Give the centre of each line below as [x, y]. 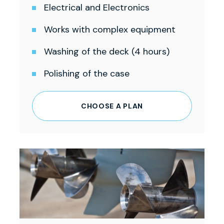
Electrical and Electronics [97, 8]
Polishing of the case [87, 74]
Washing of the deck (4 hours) [107, 52]
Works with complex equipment [110, 30]
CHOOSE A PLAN [112, 106]
